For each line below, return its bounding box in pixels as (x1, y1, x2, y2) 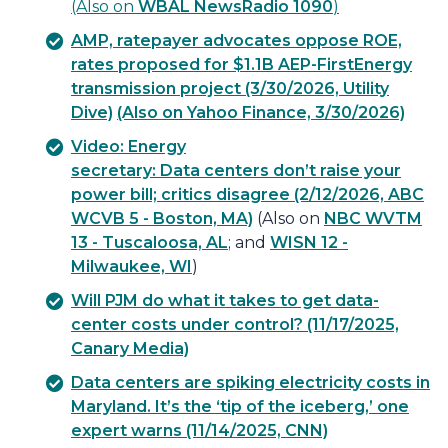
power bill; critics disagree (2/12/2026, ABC (71, 184, 424, 204)
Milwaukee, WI (71, 256, 192, 276)
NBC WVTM (324, 208, 422, 228)
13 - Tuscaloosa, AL (71, 232, 228, 252)
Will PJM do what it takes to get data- (71, 290, 379, 310)
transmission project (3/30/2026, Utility (71, 78, 389, 98)
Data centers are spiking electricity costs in (71, 372, 430, 392)
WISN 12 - (270, 232, 348, 252)
